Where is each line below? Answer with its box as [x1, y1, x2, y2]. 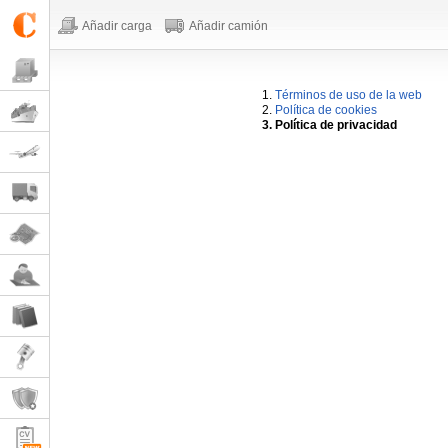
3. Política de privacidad [262, 118, 397, 132]
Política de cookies [275, 103, 377, 117]
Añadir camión [189, 19, 268, 33]
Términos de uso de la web [275, 88, 422, 102]
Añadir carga [82, 19, 152, 33]
